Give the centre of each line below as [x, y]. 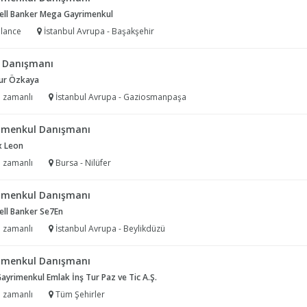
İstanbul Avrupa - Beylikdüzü [109, 229]
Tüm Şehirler [79, 294]
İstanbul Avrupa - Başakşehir [98, 31]
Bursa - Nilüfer [82, 163]
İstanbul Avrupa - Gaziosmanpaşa [120, 97]
